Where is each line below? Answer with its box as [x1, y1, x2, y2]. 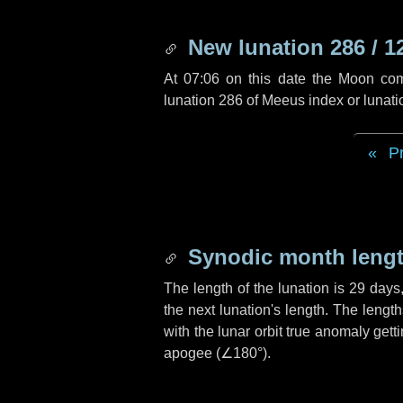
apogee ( [164, 345, 220, 361]
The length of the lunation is [164, 281, 350, 296]
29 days [349, 281, 401, 296]
